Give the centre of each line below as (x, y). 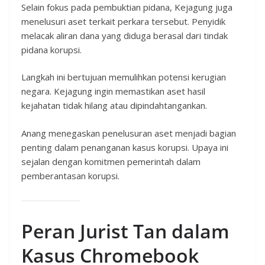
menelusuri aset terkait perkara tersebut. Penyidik (123, 21)
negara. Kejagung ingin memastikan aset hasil (113, 91)
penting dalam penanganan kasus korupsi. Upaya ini (125, 147)
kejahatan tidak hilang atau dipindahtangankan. (114, 106)
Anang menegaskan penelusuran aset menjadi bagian (129, 133)
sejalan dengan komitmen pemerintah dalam (111, 161)
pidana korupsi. (51, 49)
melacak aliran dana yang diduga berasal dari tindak (125, 35)
